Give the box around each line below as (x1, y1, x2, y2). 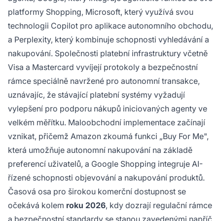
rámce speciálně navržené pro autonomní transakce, (8, 75, 200, 86)
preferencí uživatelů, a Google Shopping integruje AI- (8, 158, 203, 169)
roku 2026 (66, 200, 106, 210)
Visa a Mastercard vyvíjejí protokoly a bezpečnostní (8, 62, 198, 72)
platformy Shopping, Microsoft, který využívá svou (8, 6, 193, 17)
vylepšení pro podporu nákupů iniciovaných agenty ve (8, 103, 207, 113)
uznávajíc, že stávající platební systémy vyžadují (8, 89, 185, 100)
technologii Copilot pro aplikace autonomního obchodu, (8, 20, 213, 31)
